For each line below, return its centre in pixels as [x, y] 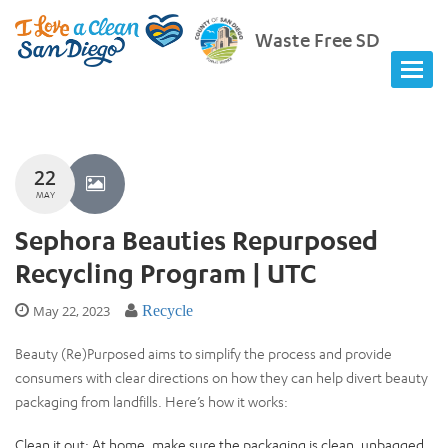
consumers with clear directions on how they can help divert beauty [221, 377]
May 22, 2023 [71, 310]
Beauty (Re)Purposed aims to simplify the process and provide [203, 353]
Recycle [167, 310]
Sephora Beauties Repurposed [196, 239]
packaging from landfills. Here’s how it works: [151, 401]
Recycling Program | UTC [166, 272]
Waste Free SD [317, 39]
